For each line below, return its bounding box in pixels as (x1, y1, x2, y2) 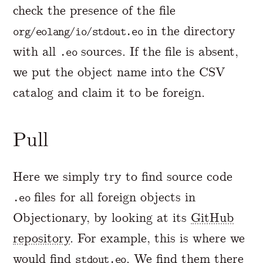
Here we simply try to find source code (13, 168, 233, 184)
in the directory (143, 22, 236, 39)
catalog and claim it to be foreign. (13, 84, 205, 100)
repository (13, 230, 70, 246)
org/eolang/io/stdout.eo (13, 25, 143, 38)
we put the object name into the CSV (13, 63, 226, 80)
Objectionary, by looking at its (13, 209, 191, 225)
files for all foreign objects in (30, 188, 196, 205)
